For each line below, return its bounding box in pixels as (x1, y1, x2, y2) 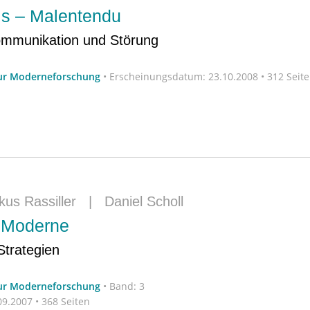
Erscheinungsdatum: (109, 69, 206, 83)
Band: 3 (109, 279, 145, 293)
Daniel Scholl (104, 194, 183, 209)
